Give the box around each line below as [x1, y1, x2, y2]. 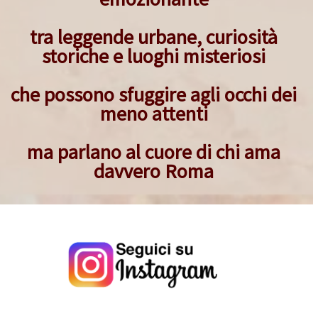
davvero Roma [94, 158, 214, 184]
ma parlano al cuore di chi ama [27, 139, 280, 165]
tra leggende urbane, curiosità [30, 24, 278, 50]
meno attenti [99, 101, 208, 126]
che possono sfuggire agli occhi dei [11, 82, 297, 107]
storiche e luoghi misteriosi [42, 43, 265, 69]
